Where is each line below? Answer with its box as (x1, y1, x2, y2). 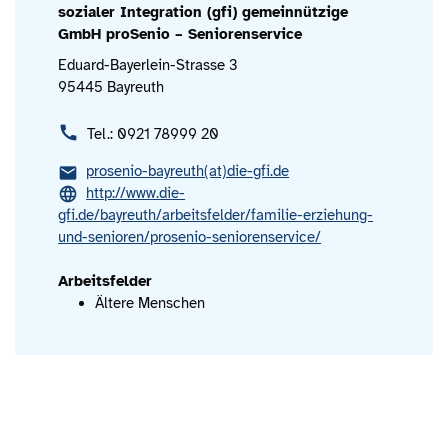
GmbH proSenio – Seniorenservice (58, 25, 303, 44)
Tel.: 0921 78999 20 (87, 125, 220, 144)
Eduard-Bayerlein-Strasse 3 (58, 56, 239, 75)
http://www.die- (86, 184, 186, 203)
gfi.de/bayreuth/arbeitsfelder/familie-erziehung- (58, 206, 374, 225)
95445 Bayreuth (58, 78, 165, 97)
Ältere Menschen (94, 294, 205, 313)
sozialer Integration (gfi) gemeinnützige (58, 3, 349, 22)
